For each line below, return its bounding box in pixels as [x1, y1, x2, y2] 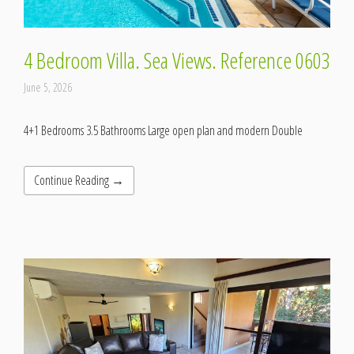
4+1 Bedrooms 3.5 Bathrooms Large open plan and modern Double [24, 122, 303, 140]
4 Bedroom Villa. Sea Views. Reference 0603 [24, 45, 330, 76]
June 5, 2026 [24, 80, 72, 96]
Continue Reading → [34, 171, 124, 190]
